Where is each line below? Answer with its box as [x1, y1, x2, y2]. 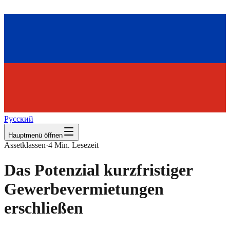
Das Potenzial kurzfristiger [4, 161, 193, 180]
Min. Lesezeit [54, 141, 99, 149]
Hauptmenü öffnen [8, 131, 63, 139]
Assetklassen [4, 141, 46, 149]
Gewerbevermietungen [4, 180, 164, 199]
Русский [4, 114, 33, 123]
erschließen [4, 199, 83, 218]
